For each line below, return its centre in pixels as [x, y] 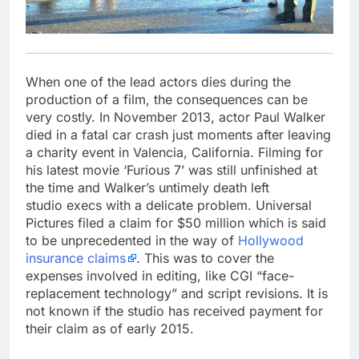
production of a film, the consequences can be [167, 99]
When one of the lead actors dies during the [158, 81]
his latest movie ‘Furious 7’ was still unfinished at [171, 169]
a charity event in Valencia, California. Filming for [174, 152]
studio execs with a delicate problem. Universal [169, 205]
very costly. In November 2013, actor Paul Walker [175, 117]
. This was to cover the [205, 258]
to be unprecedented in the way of [132, 240]
